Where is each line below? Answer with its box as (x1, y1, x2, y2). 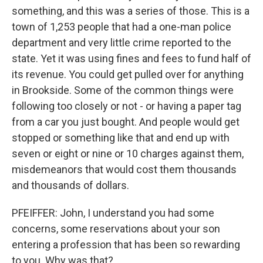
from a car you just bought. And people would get (12, 116, 240, 128)
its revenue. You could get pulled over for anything (12, 68, 244, 80)
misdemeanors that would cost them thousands (12, 163, 237, 176)
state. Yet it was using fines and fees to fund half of (12, 52, 251, 65)
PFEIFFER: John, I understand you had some (12, 207, 214, 219)
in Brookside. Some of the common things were (12, 84, 234, 96)
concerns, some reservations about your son (12, 222, 220, 235)
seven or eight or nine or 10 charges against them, (12, 147, 244, 160)
